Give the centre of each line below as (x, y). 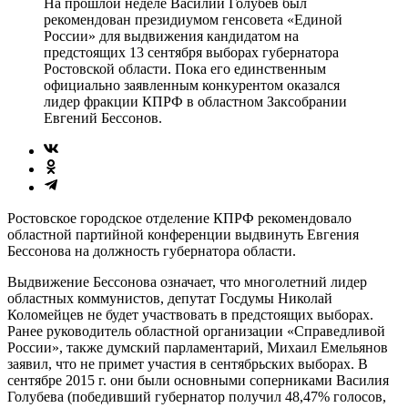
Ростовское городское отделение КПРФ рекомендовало (179, 218)
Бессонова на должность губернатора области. (152, 250)
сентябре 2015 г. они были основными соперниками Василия (198, 380)
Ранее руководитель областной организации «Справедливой (196, 331)
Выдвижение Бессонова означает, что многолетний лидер (187, 281)
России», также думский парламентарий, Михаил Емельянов (198, 347)
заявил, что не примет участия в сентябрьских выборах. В (188, 363)
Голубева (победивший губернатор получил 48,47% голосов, (197, 396)
